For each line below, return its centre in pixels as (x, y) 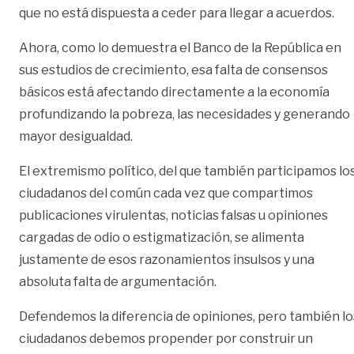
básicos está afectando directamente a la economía (174, 92)
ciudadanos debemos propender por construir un (166, 338)
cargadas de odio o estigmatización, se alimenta (162, 237)
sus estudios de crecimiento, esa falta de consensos (173, 70)
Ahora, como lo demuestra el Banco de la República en (180, 47)
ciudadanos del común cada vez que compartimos (166, 193)
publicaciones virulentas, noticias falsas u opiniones (173, 215)
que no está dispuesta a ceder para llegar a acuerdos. (177, 13)
